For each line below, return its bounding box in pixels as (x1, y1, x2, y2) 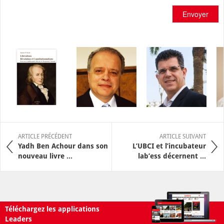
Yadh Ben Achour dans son (18, 141, 108, 150)
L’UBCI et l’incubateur (132, 141, 206, 150)
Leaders (5, 214, 32, 223)
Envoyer (182, 8, 208, 19)
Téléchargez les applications (5, 204, 99, 213)
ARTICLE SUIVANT (159, 132, 206, 140)
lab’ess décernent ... (138, 151, 206, 160)
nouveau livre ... (18, 151, 72, 160)
